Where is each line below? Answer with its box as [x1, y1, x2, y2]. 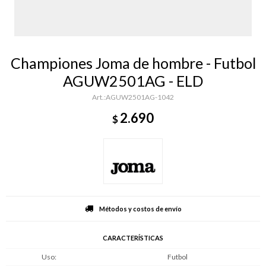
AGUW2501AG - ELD [63, 72, 203, 90]
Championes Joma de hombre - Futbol [10, 54, 256, 72]
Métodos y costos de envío [99, 204, 182, 213]
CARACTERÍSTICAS [103, 233, 163, 242]
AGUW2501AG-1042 [106, 93, 174, 102]
